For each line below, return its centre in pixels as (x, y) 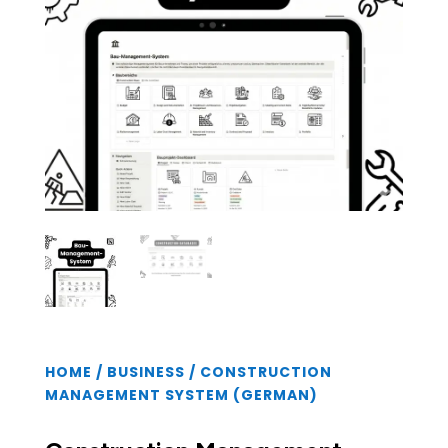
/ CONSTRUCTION (258, 371)
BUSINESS (145, 371)
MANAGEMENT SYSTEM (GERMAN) (181, 394)
